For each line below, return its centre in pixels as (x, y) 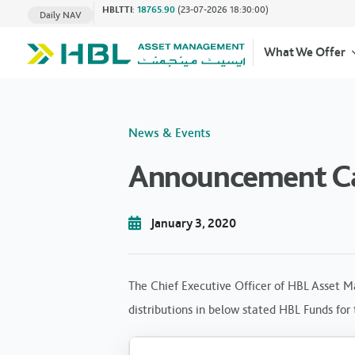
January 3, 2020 (193, 223)
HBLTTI (117, 10)
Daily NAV (61, 15)
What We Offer (304, 52)
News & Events (170, 132)
